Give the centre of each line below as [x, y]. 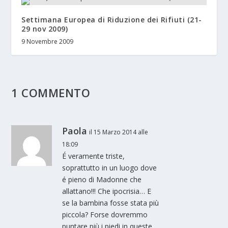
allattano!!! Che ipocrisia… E [107, 191]
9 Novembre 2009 [48, 42]
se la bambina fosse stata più [111, 203]
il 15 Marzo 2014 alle [119, 132]
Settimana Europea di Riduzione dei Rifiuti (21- [112, 20]
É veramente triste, [94, 156]
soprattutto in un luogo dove [110, 168]
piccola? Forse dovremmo [105, 215]
